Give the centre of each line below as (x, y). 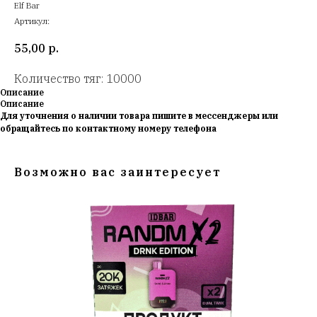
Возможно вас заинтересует (117, 172)
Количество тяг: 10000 (78, 79)
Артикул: (32, 21)
